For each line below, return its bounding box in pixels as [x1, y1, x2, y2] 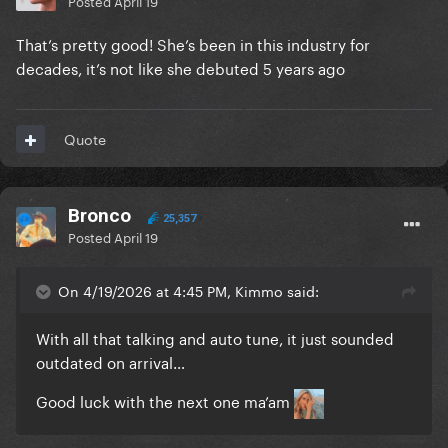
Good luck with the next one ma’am [36, 388, 294, 413]
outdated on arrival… [36, 349, 185, 374]
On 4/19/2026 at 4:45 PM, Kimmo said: [58, 279, 319, 302]
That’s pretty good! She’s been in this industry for [16, 31, 370, 56]
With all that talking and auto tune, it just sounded [36, 325, 394, 350]
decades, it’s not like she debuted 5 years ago [16, 55, 345, 80]
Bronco [68, 204, 131, 228]
